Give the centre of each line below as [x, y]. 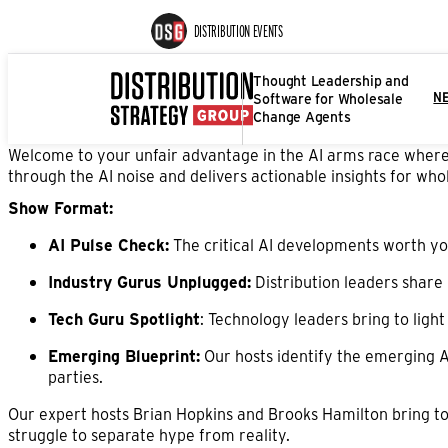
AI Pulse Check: [108, 244]
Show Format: [60, 207]
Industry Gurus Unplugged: [149, 281]
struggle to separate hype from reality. [149, 434]
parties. [75, 376]
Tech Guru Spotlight [124, 318]
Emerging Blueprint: [124, 355]
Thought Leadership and [331, 80]
